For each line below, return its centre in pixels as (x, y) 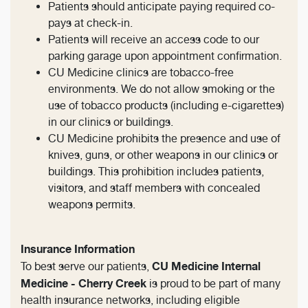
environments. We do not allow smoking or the (162, 89)
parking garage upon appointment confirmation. (165, 56)
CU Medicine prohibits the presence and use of (164, 139)
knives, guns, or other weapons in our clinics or (163, 155)
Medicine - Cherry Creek (84, 284)
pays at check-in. (90, 23)
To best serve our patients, (86, 267)
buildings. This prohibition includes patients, (156, 172)
